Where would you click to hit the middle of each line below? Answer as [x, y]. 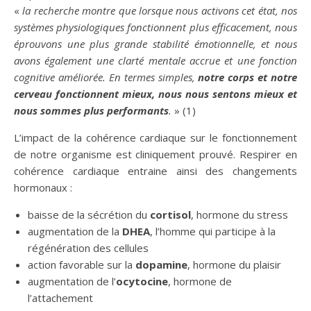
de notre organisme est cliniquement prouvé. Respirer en [155, 154]
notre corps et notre [247, 77]
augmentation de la [75, 231]
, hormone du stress [239, 215]
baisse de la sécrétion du [89, 215]
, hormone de [200, 281]
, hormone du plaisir [234, 264]
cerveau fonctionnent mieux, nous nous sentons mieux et [155, 94]
